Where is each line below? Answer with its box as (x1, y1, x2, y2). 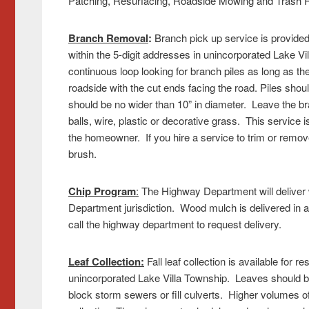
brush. (68, 146, 97, 161)
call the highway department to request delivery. (68, 216, 281, 231)
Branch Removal (68, 30, 148, 46)
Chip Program (68, 183, 136, 199)
